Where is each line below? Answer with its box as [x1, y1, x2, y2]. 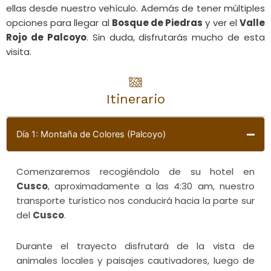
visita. [6, 45, 31, 59]
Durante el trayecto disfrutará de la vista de [16, 239, 255, 252]
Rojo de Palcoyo [6, 31, 87, 44]
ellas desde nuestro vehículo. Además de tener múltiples [6, 2, 265, 15]
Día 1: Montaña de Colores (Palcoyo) [16, 129, 166, 140]
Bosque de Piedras [111, 16, 203, 30]
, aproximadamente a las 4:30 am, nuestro [48, 180, 255, 193]
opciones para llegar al [6, 16, 112, 30]
